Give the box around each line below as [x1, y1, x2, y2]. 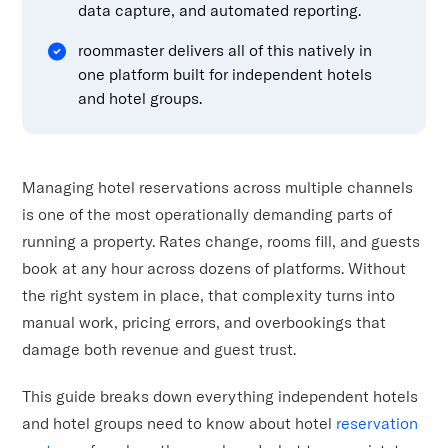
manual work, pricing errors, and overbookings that [22, 311, 387, 332]
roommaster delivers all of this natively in [78, 39, 373, 60]
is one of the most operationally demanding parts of [22, 203, 393, 224]
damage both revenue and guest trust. [22, 338, 297, 359]
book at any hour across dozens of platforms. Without [22, 257, 407, 278]
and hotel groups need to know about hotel [22, 412, 337, 433]
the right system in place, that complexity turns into [22, 284, 396, 305]
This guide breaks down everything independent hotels [22, 385, 419, 406]
